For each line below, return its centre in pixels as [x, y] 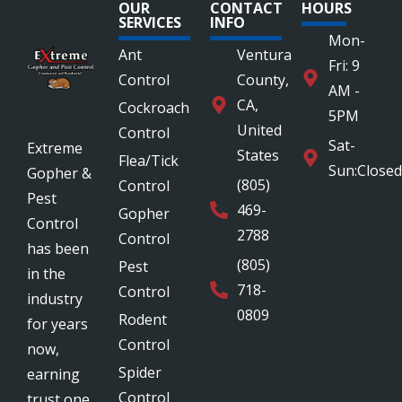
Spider [140, 372]
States [258, 155]
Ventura [264, 54]
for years [57, 323]
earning [53, 374]
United [259, 130]
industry [55, 298]
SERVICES [150, 22]
